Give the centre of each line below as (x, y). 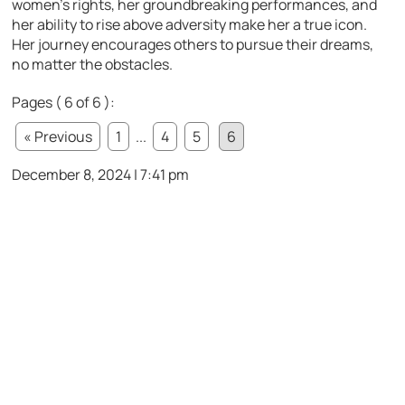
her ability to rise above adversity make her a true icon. (190, 24)
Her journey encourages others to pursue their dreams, (193, 44)
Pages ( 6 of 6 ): (64, 102)
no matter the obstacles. (93, 64)
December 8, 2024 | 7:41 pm (101, 174)
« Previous (58, 136)
